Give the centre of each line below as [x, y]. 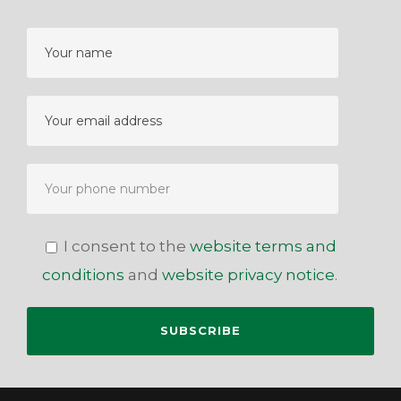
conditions [83, 275]
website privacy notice [248, 275]
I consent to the [127, 247]
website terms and [263, 247]
